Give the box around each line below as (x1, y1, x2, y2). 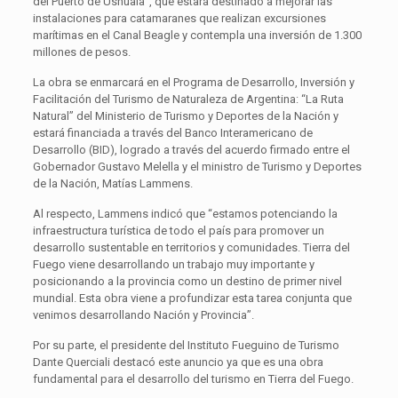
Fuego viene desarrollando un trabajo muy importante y (32, 257, 314, 271)
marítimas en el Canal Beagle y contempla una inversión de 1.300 (32, 28, 362, 42)
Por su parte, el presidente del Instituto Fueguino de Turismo (32, 338, 339, 352)
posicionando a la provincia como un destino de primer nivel (32, 274, 342, 288)
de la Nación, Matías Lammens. (32, 176, 193, 190)
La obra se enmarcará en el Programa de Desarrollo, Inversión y (32, 75, 354, 89)
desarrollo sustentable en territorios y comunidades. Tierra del (32, 240, 350, 254)
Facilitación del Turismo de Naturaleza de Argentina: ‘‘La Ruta (32, 92, 344, 106)
